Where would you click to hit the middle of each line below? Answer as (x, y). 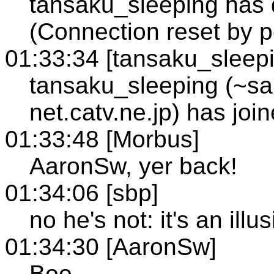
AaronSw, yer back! (133, 166)
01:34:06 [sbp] (82, 193)
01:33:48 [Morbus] (102, 139)
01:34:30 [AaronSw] (111, 246)
